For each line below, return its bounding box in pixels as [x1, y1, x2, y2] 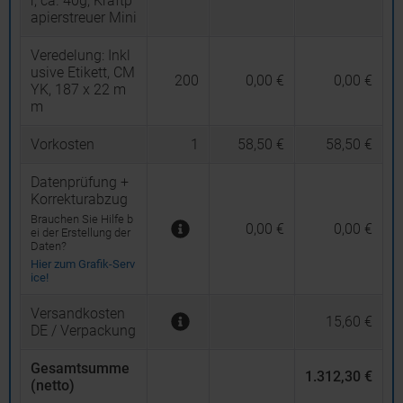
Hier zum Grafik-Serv [31, 257, 135, 271]
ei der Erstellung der [31, 226, 130, 239]
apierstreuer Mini [31, 9, 137, 26]
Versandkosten [31, 305, 125, 322]
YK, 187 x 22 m [31, 81, 126, 98]
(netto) [31, 377, 75, 394]
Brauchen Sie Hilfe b [31, 212, 133, 226]
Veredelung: [31, 47, 108, 64]
